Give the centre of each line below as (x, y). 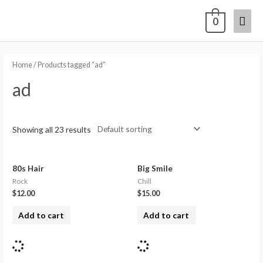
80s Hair (28, 168)
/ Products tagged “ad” (69, 65)
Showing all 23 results (52, 130)
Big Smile (155, 168)
